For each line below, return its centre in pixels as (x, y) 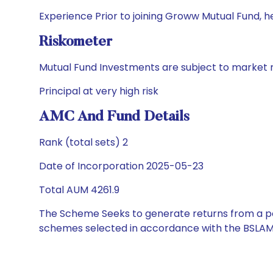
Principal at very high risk (99, 91)
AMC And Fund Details (114, 117)
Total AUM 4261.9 (79, 190)
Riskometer (76, 42)
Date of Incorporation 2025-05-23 (121, 166)
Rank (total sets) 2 (83, 142)
